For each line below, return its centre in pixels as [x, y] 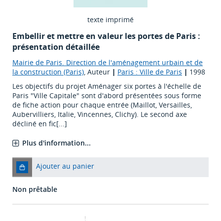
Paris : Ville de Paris [150, 72]
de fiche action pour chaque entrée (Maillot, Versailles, [102, 105]
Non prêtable [35, 189]
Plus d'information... [56, 143]
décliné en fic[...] [40, 124]
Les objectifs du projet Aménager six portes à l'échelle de [107, 86]
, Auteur [98, 72]
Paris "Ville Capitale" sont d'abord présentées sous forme [107, 96]
